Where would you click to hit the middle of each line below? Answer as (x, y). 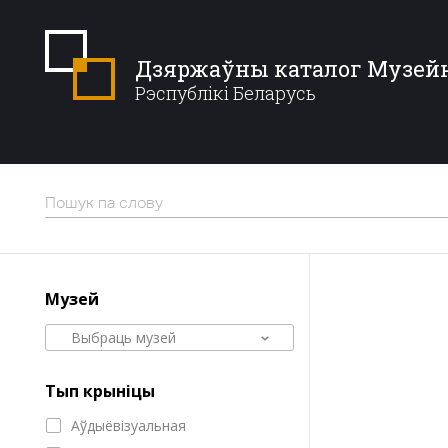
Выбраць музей (123, 337)
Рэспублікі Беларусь (225, 93)
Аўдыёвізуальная (128, 425)
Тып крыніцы (100, 391)
